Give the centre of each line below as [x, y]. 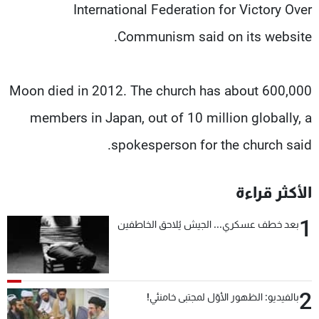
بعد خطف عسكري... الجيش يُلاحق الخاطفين [208, 224]
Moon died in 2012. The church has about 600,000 [161, 90]
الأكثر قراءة [274, 192]
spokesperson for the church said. [211, 145]
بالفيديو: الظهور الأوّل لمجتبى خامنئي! [223, 297]
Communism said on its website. [215, 36]
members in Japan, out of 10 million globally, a [171, 117]
